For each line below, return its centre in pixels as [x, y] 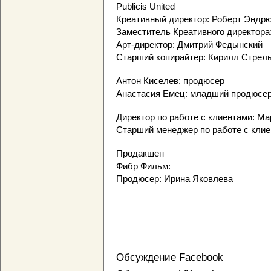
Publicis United [145, 7]
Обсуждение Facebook [170, 257]
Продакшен [140, 154]
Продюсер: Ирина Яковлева [175, 179]
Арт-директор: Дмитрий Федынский [189, 45]
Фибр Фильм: [143, 166]
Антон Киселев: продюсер [170, 81]
